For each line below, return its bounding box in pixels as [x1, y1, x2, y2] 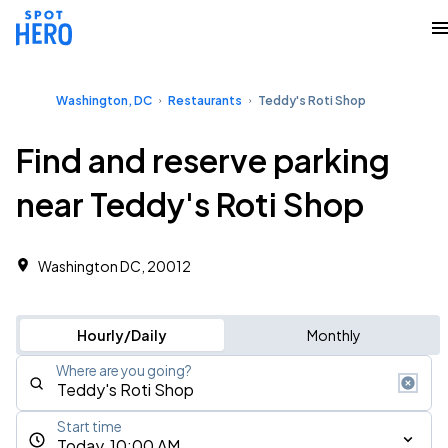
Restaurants [168, 93, 242, 108]
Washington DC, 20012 [38, 257, 191, 275]
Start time [57, 418, 122, 435]
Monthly [306, 326, 361, 344]
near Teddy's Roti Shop [16, 184, 364, 224]
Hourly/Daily [76, 326, 167, 344]
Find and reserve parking [16, 140, 390, 180]
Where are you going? [56, 362, 192, 379]
